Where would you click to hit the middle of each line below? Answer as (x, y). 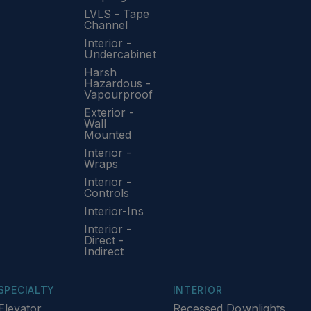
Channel (106, 25)
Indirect (104, 251)
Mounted (108, 135)
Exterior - (109, 112)
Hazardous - (117, 83)
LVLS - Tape (117, 14)
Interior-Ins (114, 211)
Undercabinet (120, 54)
